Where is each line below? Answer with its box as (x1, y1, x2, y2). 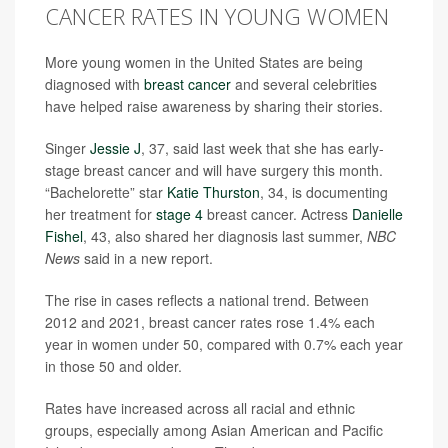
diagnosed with (45, 74, 144, 94)
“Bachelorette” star (45, 182, 167, 202)
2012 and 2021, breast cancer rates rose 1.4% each (45, 312, 375, 332)
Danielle (352, 204, 403, 224)
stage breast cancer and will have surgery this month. (45, 160, 383, 180)
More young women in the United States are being (45, 52, 363, 72)
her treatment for (45, 204, 156, 224)
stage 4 (156, 204, 203, 224)
